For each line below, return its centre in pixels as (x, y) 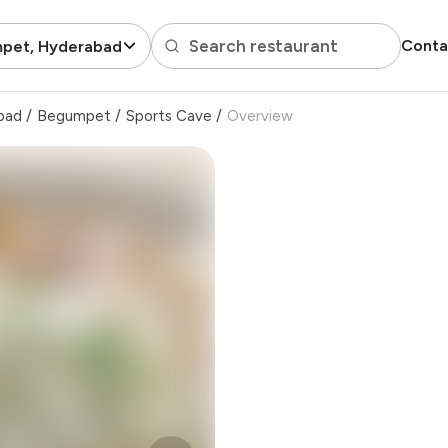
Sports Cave (169, 116)
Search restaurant (263, 45)
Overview (260, 116)
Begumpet (74, 116)
